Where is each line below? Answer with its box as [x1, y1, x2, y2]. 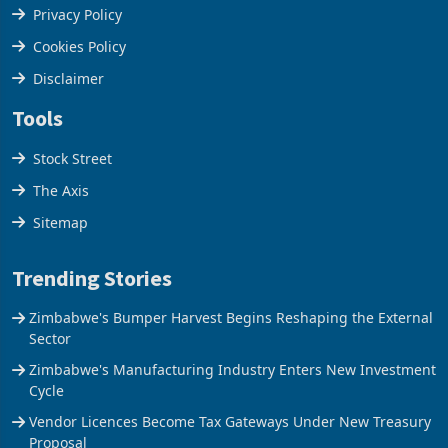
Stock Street [33, 148, 112, 168]
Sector [29, 328, 71, 348]
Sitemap [33, 212, 88, 232]
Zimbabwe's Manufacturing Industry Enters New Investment [29, 359, 436, 379]
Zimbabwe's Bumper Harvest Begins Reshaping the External [29, 307, 433, 327]
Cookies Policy [33, 36, 126, 56]
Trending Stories [12, 263, 172, 292]
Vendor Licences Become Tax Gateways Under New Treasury [29, 411, 431, 431]
